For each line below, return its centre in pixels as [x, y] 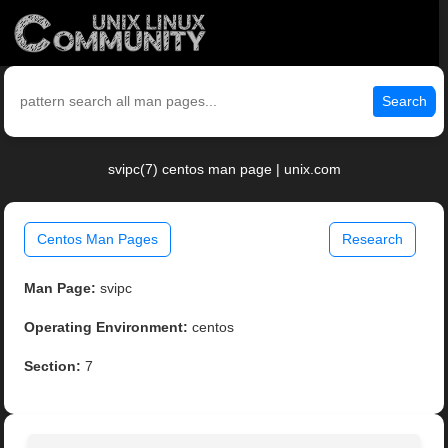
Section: [53, 366]
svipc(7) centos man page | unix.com [224, 169]
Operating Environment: [106, 327]
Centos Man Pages [98, 239]
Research [372, 239]
